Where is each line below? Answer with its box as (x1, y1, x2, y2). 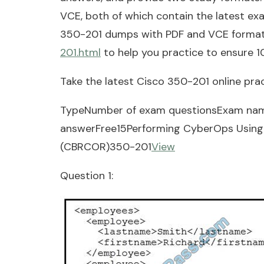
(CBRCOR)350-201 (60, 140, 151, 154)
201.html (60, 45, 101, 60)
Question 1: (60, 169, 113, 183)
